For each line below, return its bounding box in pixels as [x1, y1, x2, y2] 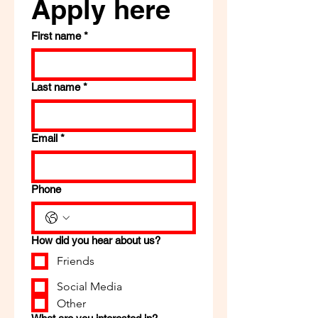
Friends [57, 254, 94, 268]
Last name [31, 81, 80, 93]
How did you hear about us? [31, 234, 160, 246]
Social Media [57, 280, 122, 293]
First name [31, 30, 81, 42]
